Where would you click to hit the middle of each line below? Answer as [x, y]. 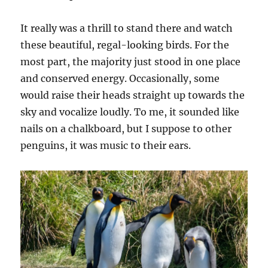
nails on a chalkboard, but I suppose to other [126, 128]
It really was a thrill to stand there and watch [127, 28]
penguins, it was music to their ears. [106, 145]
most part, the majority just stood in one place [131, 61]
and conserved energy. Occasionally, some [120, 78]
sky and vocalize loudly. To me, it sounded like [130, 112]
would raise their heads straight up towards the [133, 95]
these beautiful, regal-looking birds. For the [125, 45]
